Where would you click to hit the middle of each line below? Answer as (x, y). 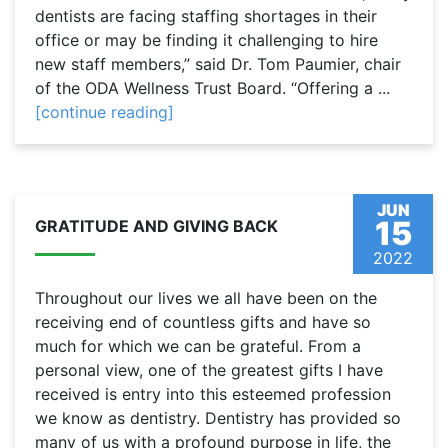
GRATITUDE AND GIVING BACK (156, 226)
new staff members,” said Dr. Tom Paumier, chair (218, 64)
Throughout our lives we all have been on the (206, 298)
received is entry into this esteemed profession (213, 394)
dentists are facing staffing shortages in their (206, 16)
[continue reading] (104, 112)
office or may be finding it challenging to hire (206, 40)
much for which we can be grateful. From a (198, 346)
